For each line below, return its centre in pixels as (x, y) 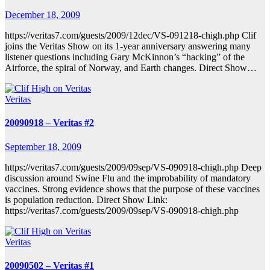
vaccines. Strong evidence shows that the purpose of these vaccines (132, 189)
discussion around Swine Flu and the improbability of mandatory (128, 178)
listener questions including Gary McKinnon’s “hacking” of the (125, 57)
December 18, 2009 (42, 15)
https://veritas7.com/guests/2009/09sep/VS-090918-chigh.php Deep (133, 167)
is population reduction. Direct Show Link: (86, 199)
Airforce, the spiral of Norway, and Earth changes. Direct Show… (131, 68)
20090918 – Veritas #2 (49, 123)
